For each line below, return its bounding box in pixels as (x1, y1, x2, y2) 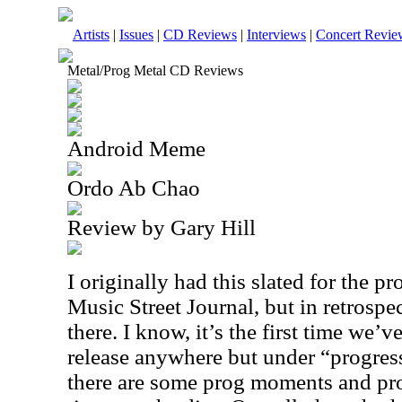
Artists (73, 27, 109, 42)
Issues (119, 27, 153, 42)
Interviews (247, 27, 306, 42)
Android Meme (67, 136, 205, 161)
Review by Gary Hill (67, 215, 256, 240)
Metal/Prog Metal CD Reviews (67, 63, 243, 78)
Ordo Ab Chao (67, 176, 200, 200)
